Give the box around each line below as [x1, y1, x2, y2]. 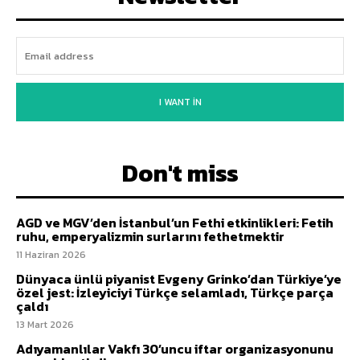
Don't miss [121, 154, 239, 191]
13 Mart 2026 [16, 317, 74, 332]
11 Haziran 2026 [16, 247, 86, 262]
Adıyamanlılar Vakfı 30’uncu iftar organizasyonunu [16, 338, 333, 358]
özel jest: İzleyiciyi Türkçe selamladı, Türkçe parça [16, 282, 333, 302]
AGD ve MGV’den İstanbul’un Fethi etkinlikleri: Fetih [16, 212, 333, 232]
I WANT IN [158, 94, 202, 109]
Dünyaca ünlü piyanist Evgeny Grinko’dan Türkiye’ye [16, 268, 342, 288]
